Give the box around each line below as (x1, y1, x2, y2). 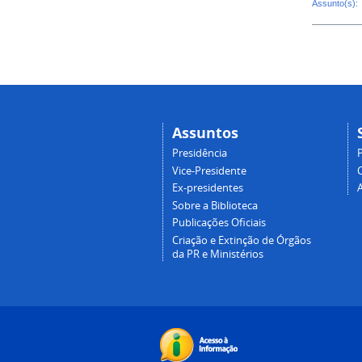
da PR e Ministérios (171, 246, 263, 261)
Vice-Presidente (171, 163, 246, 178)
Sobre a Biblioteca (171, 198, 258, 213)
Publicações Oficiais (171, 216, 266, 230)
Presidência (171, 146, 227, 161)
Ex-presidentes (171, 181, 243, 196)
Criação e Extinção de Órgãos (171, 233, 311, 247)
